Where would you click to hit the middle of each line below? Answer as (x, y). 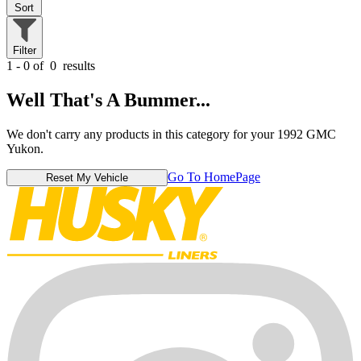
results (77, 66)
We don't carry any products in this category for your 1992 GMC (171, 135)
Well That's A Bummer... (108, 100)
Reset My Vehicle (87, 178)
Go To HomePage (214, 177)
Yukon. (25, 149)
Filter (25, 51)
